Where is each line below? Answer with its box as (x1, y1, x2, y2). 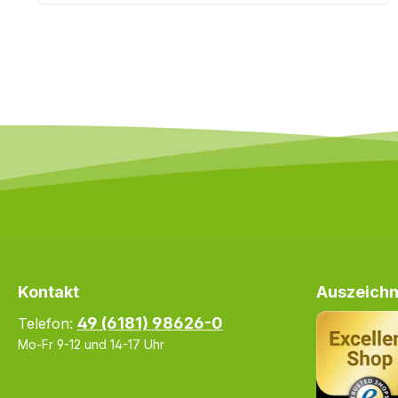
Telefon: (18, 314, 77, 332)
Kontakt (18, 283, 79, 301)
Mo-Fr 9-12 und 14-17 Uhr (18, 337, 164, 352)
